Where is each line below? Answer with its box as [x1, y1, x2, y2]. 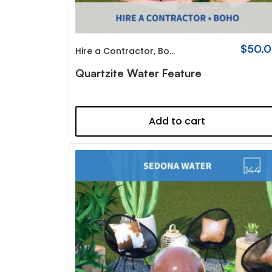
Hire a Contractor [75, 44, 154, 57]
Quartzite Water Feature [75, 66, 202, 80]
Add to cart [149, 114, 206, 128]
